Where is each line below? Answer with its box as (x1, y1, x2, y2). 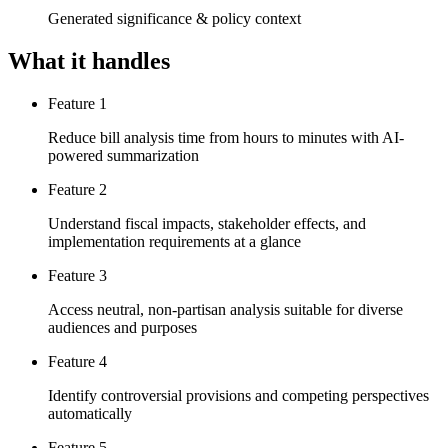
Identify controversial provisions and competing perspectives (48, 386, 429, 404)
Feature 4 (48, 352, 107, 370)
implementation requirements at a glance (48, 232, 301, 250)
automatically (48, 404, 132, 422)
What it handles (8, 47, 170, 74)
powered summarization (48, 146, 199, 164)
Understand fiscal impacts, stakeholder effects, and (48, 214, 366, 232)
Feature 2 (48, 180, 107, 198)
